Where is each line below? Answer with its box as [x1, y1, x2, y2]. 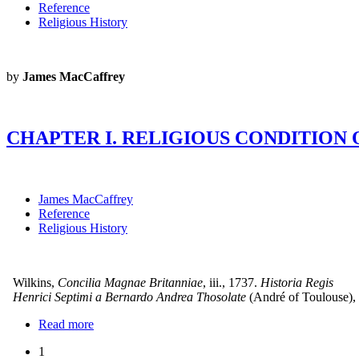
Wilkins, [6, 276, 54, 290]
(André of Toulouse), [249, 290, 356, 305]
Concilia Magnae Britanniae [58, 276, 203, 290]
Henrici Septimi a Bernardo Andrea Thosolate [6, 290, 246, 305]
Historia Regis [260, 276, 333, 290]
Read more [38, 317, 94, 332]
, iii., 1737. [203, 276, 257, 290]
